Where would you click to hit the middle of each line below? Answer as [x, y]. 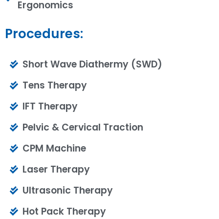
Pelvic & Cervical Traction [83, 127]
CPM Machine [55, 148]
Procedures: [44, 33]
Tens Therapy [55, 85]
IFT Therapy [50, 106]
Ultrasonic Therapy [68, 190]
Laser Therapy [56, 169]
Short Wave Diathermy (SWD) [93, 64]
